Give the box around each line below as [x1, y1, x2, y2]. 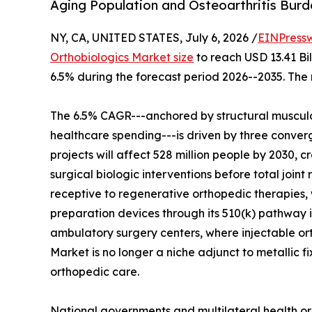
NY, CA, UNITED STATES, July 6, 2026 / [50, 31, 258, 45]
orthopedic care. [50, 265, 139, 279]
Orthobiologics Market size [50, 50, 194, 65]
